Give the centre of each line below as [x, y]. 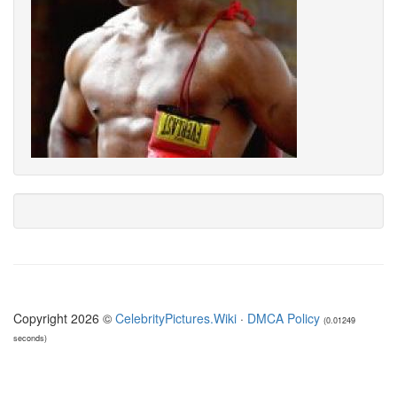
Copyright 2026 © [64, 319]
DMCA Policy [284, 319]
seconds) [30, 339]
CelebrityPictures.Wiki [176, 319]
